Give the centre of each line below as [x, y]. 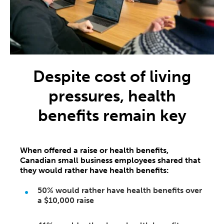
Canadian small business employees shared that [110, 160]
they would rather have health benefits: [94, 170]
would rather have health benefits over [128, 190]
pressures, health [112, 96]
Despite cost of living [112, 76]
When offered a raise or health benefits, [94, 150]
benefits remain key [112, 115]
